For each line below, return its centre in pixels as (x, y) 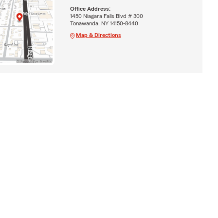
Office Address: (90, 9)
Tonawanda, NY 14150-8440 (104, 23)
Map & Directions (98, 35)
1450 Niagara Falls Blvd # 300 (106, 16)
